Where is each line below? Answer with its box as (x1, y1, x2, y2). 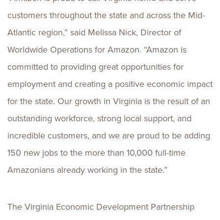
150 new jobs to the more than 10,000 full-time (7, 146, 186, 159)
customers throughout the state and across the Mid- (7, 9, 205, 22)
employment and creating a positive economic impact (7, 78, 213, 90)
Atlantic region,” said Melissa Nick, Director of (7, 26, 181, 39)
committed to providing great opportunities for (7, 60, 184, 73)
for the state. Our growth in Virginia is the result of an (7, 95, 210, 108)
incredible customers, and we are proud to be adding (7, 129, 210, 142)
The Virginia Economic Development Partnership (7, 200, 194, 213)
